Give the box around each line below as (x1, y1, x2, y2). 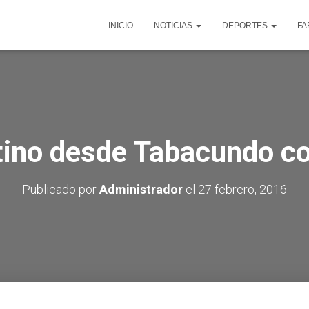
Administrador (99, 182, 183, 197)
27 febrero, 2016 (198, 182, 287, 197)
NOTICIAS (154, 21, 195, 30)
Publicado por (22, 182, 99, 197)
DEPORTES (222, 21, 270, 30)
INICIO (108, 21, 133, 30)
